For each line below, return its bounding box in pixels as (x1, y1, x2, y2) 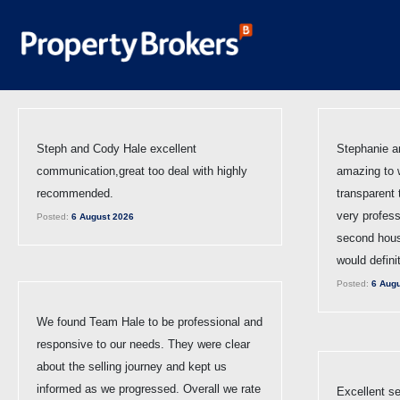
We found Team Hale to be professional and (37, 314, 262, 329)
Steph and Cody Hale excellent (37, 141, 196, 155)
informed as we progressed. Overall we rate (37, 381, 261, 396)
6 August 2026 (69, 211, 134, 221)
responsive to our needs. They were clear (37, 337, 250, 351)
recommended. (37, 186, 113, 200)
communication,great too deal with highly (37, 163, 247, 178)
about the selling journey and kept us (37, 359, 227, 373)
